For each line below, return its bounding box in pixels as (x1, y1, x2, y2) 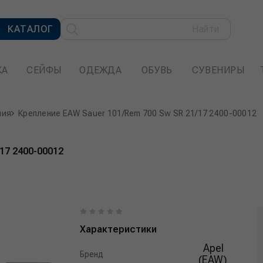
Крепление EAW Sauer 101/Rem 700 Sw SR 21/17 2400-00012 (18, 109, 257, 118)
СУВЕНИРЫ (192, 65, 245, 76)
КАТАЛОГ (8, 23, 53, 35)
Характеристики (80, 224, 157, 235)
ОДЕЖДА (79, 65, 122, 76)
